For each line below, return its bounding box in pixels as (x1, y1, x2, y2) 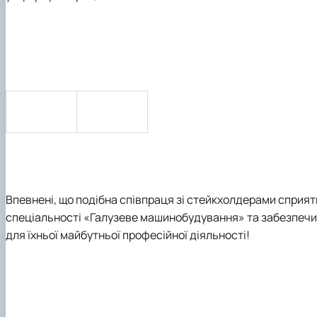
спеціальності (6, 209, 83, 225)
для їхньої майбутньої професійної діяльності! (6, 226, 250, 243)
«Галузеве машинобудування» (83, 209, 245, 225)
